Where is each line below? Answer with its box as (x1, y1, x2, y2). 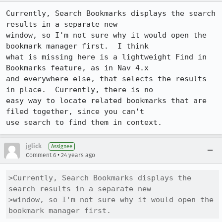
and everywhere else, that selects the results (6, 74, 207, 83)
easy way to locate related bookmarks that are (6, 96, 207, 105)
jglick (26, 142, 42, 150)
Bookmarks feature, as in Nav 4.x (6, 63, 149, 72)
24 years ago (61, 152, 95, 159)
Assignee (51, 143, 72, 150)
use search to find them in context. (6, 118, 162, 127)
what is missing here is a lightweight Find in (6, 53, 207, 61)
